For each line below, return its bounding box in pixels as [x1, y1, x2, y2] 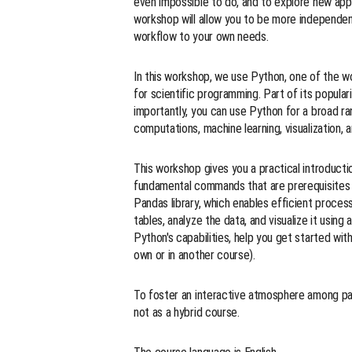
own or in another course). [134, 247, 255, 262]
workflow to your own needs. [134, 28, 269, 44]
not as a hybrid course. [134, 304, 240, 320]
